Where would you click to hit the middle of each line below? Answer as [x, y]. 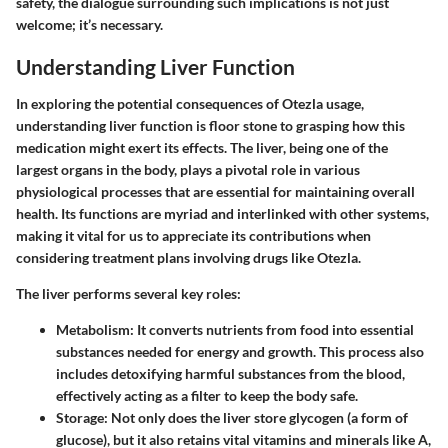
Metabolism [93, 330]
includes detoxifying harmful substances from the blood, [230, 374]
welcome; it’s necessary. [89, 24]
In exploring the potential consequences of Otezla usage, [190, 104]
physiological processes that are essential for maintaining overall [215, 192]
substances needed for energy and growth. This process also [240, 352]
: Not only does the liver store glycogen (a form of [256, 418]
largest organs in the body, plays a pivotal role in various [188, 170]
